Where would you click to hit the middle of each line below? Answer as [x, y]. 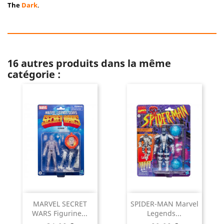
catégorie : [34, 74]
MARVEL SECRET [60, 204]
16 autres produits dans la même [89, 63]
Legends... [164, 213]
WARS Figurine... [60, 213]
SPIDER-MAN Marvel [164, 204]
